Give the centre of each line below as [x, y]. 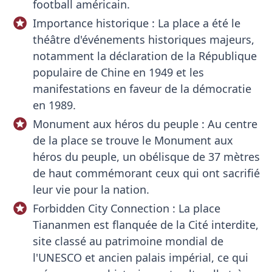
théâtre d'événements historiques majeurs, [143, 39]
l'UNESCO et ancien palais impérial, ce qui [140, 257]
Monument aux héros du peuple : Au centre [145, 124]
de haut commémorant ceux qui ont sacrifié [146, 173]
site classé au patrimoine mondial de [128, 241]
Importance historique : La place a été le [136, 23]
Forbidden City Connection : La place [126, 208]
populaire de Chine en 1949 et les [118, 72]
